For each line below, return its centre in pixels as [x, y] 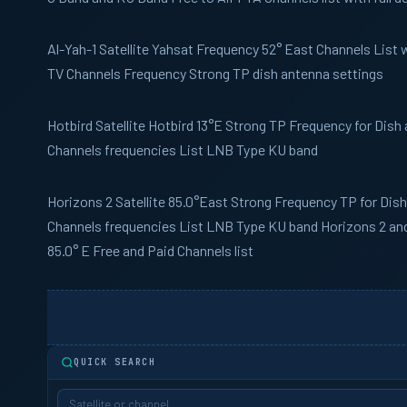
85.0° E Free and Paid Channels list [150, 250]
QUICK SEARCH [114, 362]
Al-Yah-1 [72, 49]
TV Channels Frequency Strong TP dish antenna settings [215, 73]
